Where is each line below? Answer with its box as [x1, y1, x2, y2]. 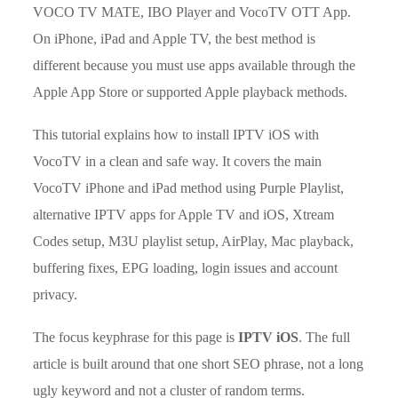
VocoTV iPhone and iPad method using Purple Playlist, [33, 180, 345, 196]
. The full [298, 330, 351, 346]
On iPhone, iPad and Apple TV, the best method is [33, 31, 316, 47]
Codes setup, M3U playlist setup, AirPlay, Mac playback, [33, 234, 354, 250]
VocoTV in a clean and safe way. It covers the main [33, 154, 322, 170]
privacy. [33, 287, 78, 303]
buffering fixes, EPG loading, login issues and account [33, 260, 338, 276]
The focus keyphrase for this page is [33, 330, 239, 346]
